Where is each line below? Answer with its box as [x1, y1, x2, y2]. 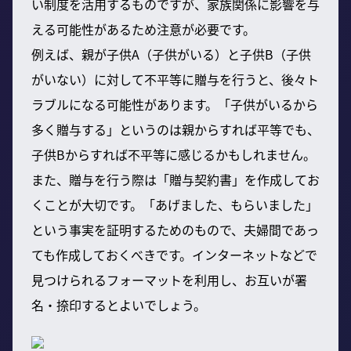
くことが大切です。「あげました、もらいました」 [31, 194, 318, 214]
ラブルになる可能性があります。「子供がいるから [31, 94, 318, 114]
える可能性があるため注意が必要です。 [31, 19, 255, 38]
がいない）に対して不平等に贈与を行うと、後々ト [31, 69, 319, 89]
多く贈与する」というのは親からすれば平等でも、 [31, 119, 320, 139]
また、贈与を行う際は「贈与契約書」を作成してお [31, 169, 320, 189]
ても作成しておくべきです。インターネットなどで [31, 244, 317, 264]
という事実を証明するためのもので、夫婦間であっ [31, 219, 319, 239]
